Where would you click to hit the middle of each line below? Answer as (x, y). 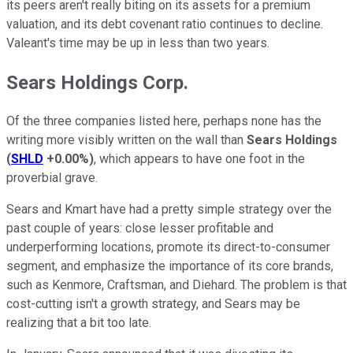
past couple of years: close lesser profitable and (140, 229)
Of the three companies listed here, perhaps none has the (164, 121)
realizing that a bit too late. (79, 323)
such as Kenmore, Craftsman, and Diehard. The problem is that (176, 285)
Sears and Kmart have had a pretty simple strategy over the (169, 210)
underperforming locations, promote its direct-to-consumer (168, 247)
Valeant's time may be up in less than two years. (138, 43)
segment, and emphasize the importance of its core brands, (170, 266)
